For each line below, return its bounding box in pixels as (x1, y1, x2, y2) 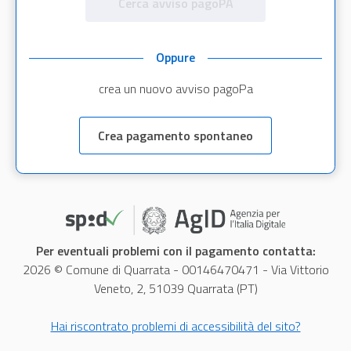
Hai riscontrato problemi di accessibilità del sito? (50, 316, 301, 335)
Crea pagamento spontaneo (98, 125, 253, 145)
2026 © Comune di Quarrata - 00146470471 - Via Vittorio (22, 259, 329, 279)
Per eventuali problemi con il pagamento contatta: (35, 241, 316, 260)
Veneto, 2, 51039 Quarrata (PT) (93, 278, 258, 298)
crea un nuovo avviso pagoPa (98, 78, 253, 98)
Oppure (156, 47, 195, 67)
